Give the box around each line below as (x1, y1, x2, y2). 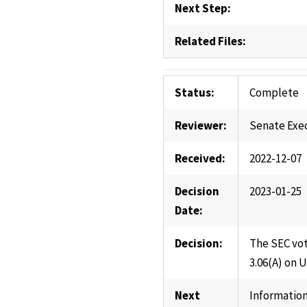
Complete (249, 85, 299, 100)
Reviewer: (174, 118, 227, 133)
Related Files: (174, 34, 246, 49)
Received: (174, 151, 225, 166)
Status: (174, 85, 214, 100)
